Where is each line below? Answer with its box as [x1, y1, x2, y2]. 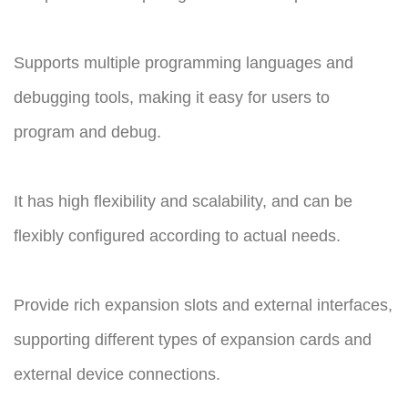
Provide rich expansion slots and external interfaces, [14, 296, 393, 315]
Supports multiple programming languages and [14, 54, 353, 73]
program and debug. [14, 123, 161, 142]
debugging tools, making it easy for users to [14, 88, 330, 107]
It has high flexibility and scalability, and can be [14, 192, 352, 211]
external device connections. [14, 365, 220, 384]
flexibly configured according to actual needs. [14, 227, 341, 246]
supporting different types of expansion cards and [14, 331, 372, 350]
